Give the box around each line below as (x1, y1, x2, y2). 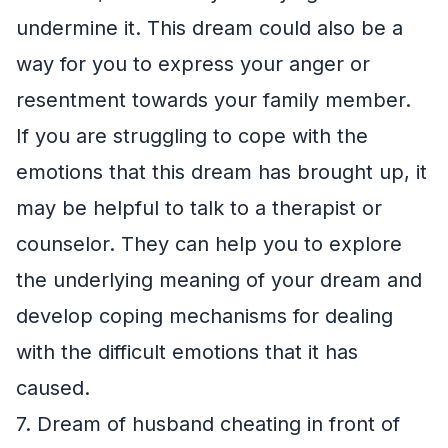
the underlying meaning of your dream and (16, 267, 422, 292)
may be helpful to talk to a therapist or (16, 195, 382, 220)
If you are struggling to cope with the (16, 123, 368, 148)
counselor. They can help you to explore (16, 231, 402, 256)
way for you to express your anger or (16, 51, 370, 76)
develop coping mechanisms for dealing (16, 303, 393, 328)
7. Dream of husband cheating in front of (16, 411, 400, 436)
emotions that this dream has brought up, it (16, 159, 427, 184)
